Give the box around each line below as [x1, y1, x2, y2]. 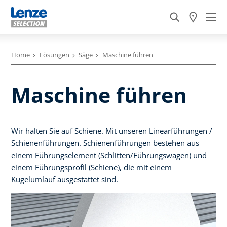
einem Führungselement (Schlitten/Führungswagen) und [11, 149, 207, 160]
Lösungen [39, 50, 69, 59]
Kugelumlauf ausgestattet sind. [11, 174, 118, 184]
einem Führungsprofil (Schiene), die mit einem [11, 162, 172, 172]
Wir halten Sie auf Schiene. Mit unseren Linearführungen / [11, 125, 212, 136]
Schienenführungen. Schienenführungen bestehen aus [11, 137, 199, 148]
